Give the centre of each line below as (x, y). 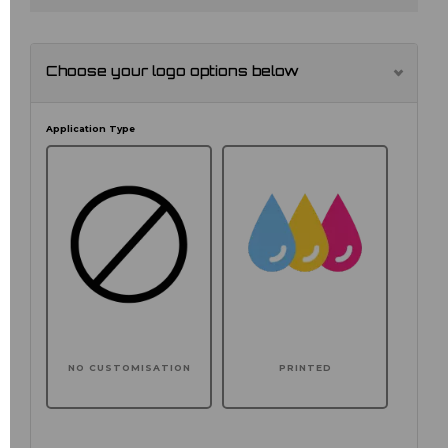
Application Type (90, 129)
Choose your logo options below (172, 73)
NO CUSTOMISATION (129, 367)
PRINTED (305, 367)
